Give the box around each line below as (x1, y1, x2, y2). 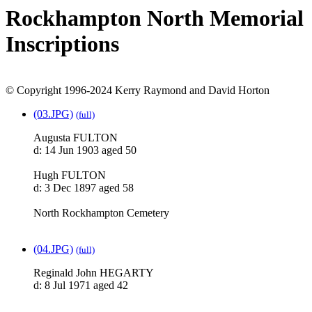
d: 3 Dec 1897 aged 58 (33, 182, 134, 194)
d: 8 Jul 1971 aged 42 (33, 279, 128, 292)
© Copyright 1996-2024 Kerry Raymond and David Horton (6, 84, 270, 97)
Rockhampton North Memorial (6, 6, 304, 31)
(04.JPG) (33, 243, 73, 256)
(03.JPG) (33, 108, 73, 120)
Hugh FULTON (33, 169, 106, 182)
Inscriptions (6, 31, 119, 56)
